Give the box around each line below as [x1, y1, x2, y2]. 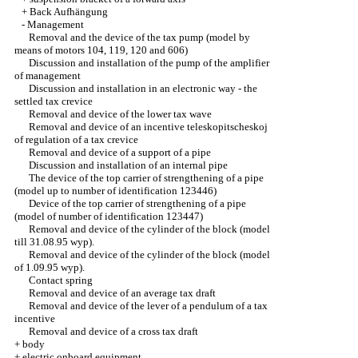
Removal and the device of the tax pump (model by [29, 31, 250, 43]
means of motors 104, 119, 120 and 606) [14, 44, 188, 56]
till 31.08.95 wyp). [14, 236, 94, 248]
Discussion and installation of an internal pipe [29, 159, 228, 171]
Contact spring [29, 274, 93, 286]
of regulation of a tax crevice [14, 133, 138, 145]
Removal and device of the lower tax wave [29, 108, 212, 120]
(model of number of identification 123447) [14, 210, 203, 222]
